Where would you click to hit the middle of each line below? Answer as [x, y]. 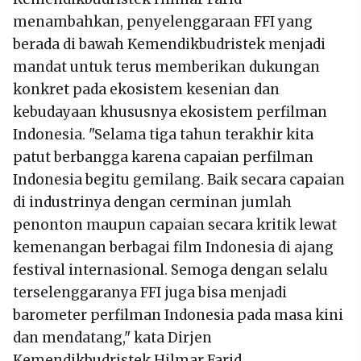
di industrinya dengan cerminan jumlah [152, 202]
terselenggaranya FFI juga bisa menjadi [150, 292]
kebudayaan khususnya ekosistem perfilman [170, 112]
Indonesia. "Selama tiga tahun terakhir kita [163, 134]
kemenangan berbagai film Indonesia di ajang [173, 247]
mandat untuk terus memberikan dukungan [166, 66]
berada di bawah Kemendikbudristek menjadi [169, 44]
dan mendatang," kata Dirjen [112, 337]
